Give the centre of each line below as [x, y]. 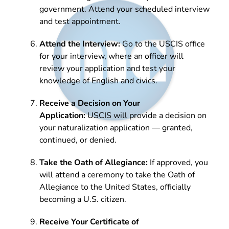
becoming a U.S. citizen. [83, 199]
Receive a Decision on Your [89, 103]
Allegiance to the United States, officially [115, 187]
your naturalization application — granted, [116, 128]
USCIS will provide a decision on [146, 115]
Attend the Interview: [79, 44]
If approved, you [178, 162]
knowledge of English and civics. [98, 81]
